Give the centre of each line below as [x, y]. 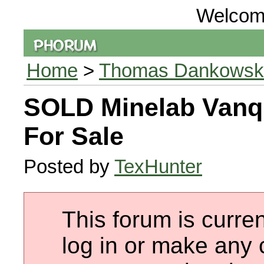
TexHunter [158, 166]
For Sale [74, 136]
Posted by [69, 166]
